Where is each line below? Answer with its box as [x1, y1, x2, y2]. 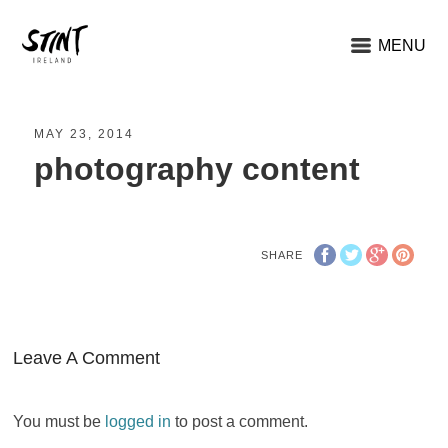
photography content [34, 151, 361, 188]
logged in [105, 412, 172, 430]
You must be [13, 412, 106, 430]
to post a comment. [171, 412, 309, 430]
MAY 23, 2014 [34, 127, 135, 142]
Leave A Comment [13, 347, 161, 368]
